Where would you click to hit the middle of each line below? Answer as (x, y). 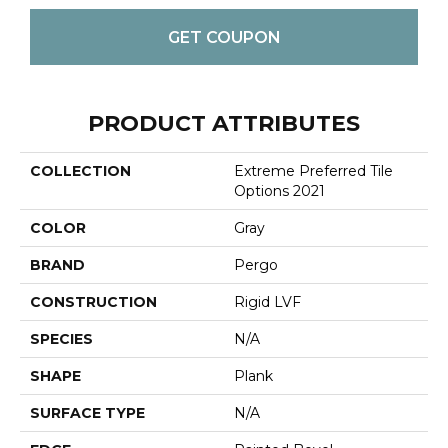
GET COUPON (224, 37)
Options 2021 (279, 191)
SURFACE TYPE (87, 413)
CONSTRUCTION (93, 302)
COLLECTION (80, 171)
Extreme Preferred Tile (313, 171)
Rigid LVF (267, 302)
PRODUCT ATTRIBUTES (224, 124)
